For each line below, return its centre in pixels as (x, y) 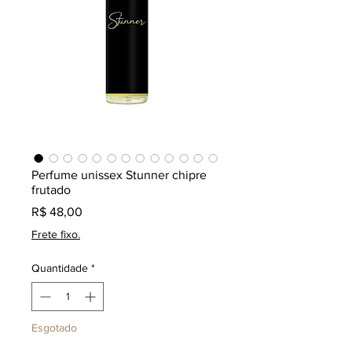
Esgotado (54, 328)
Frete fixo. (56, 235)
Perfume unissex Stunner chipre (119, 175)
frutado (51, 190)
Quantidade (60, 268)
